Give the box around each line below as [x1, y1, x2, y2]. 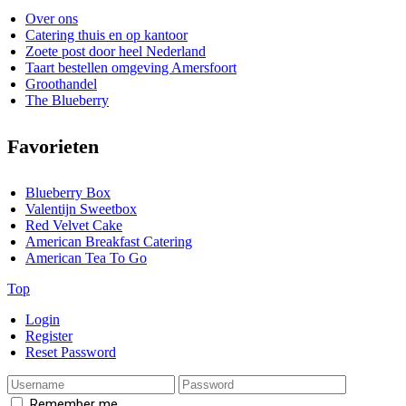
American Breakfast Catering [25, 234, 192, 250]
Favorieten [7, 135, 99, 159]
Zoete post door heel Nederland [25, 43, 206, 59]
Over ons [25, 10, 78, 26]
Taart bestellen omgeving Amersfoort [25, 59, 237, 75]
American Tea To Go [25, 250, 147, 266]
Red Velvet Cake [25, 217, 122, 234]
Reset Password [25, 344, 116, 361]
